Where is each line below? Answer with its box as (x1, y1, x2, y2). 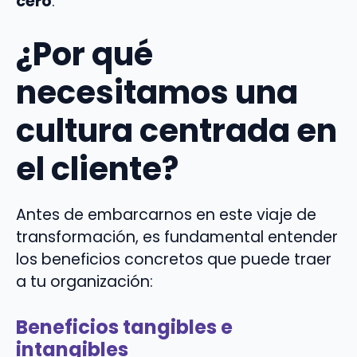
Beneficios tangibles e (16, 314, 233, 341)
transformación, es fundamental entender (16, 226, 338, 249)
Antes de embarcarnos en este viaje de (16, 204, 316, 226)
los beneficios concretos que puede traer (16, 249, 331, 271)
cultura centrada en (16, 108, 337, 154)
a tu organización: (16, 271, 153, 293)
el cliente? (16, 147, 178, 192)
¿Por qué (16, 32, 153, 77)
